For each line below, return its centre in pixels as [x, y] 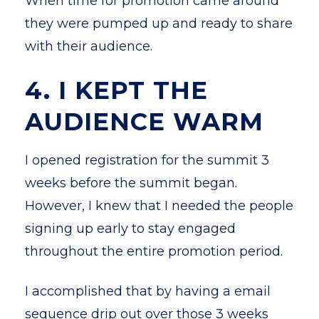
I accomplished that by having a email [148, 291]
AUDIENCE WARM [144, 122]
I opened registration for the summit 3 [147, 160]
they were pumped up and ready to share [159, 23]
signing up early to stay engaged [130, 229]
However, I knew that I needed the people [159, 206]
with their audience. [89, 46]
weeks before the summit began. [131, 183]
